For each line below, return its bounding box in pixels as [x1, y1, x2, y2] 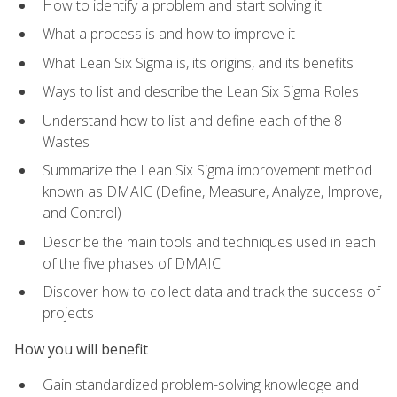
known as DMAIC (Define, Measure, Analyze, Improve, [43, 182, 382, 202]
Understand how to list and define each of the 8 [43, 110, 342, 130]
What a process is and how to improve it [43, 24, 295, 44]
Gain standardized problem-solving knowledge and [43, 375, 359, 395]
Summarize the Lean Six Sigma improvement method [43, 160, 372, 181]
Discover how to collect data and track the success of [43, 282, 380, 302]
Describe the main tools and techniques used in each [43, 231, 376, 252]
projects [43, 303, 94, 323]
